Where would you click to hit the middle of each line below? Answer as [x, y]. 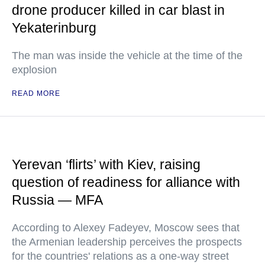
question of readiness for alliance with [126, 182]
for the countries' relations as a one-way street [120, 256]
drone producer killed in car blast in [118, 10]
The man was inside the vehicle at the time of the [127, 56]
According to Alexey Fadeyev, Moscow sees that [126, 228]
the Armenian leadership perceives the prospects [127, 242]
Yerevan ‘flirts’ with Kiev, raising [106, 164]
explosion [34, 70]
